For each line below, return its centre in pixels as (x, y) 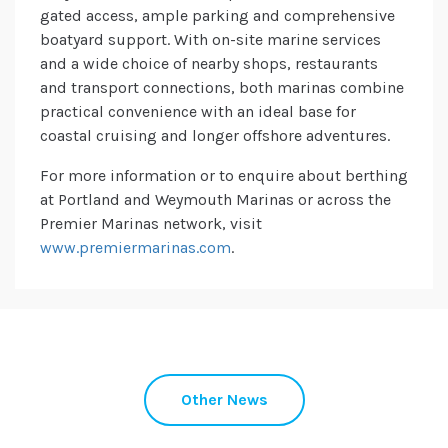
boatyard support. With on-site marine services (210, 40)
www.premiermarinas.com (135, 248)
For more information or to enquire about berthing (224, 176)
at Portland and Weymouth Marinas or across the (215, 200)
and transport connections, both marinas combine (222, 88)
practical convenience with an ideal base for (198, 112)
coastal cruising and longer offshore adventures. (215, 136)
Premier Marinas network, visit (151, 224)
